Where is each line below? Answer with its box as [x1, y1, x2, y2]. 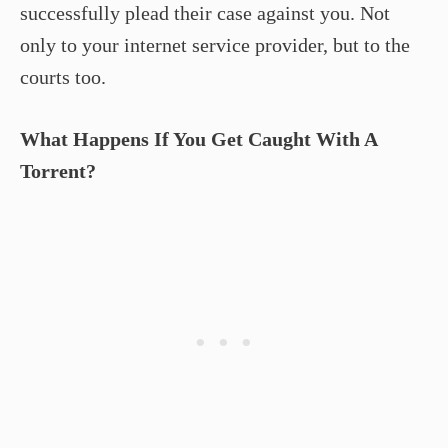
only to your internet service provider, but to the [20, 33, 410, 56]
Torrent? [20, 159, 96, 182]
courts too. [20, 65, 106, 88]
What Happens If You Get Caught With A [20, 127, 377, 150]
